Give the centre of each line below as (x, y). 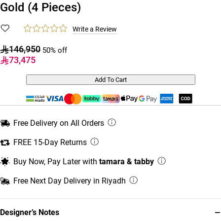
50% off (55, 50)
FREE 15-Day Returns (50, 142)
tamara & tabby (127, 161)
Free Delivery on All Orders (59, 123)
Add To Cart (110, 79)
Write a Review (95, 29)
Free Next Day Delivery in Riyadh (70, 181)
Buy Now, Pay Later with (56, 161)
